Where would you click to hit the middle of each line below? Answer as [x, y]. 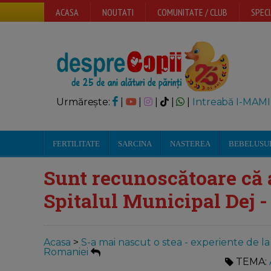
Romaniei [66, 252]
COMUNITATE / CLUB [192, 12]
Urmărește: [84, 102]
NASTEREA [190, 144]
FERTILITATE [76, 144]
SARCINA [135, 144]
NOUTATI [118, 12]
